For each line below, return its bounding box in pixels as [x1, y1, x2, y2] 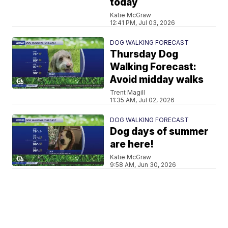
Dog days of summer [110, 126, 209, 137]
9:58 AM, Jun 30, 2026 [110, 161, 177, 168]
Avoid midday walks [110, 74, 204, 85]
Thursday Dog [110, 48, 179, 60]
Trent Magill [110, 89, 146, 96]
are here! [110, 138, 154, 150]
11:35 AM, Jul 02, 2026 [110, 96, 175, 104]
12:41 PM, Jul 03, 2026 [110, 19, 176, 26]
